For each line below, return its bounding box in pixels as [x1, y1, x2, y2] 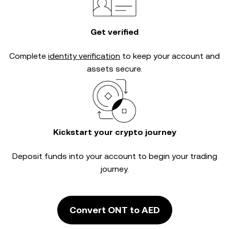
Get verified [90, 27, 139, 37]
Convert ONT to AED [69, 204, 160, 215]
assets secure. [87, 64, 142, 74]
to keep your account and [120, 51, 220, 61]
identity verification [48, 51, 120, 61]
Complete [9, 51, 48, 61]
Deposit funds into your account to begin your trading [12, 151, 217, 161]
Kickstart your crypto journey [53, 127, 176, 137]
